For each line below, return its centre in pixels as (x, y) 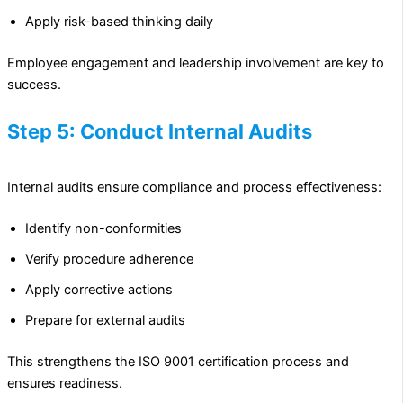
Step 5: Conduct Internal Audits (160, 131)
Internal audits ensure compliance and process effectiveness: (194, 188)
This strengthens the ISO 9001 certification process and (178, 362)
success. (34, 84)
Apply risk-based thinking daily (119, 21)
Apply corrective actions (99, 290)
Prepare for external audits (105, 321)
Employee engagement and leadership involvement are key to (196, 63)
